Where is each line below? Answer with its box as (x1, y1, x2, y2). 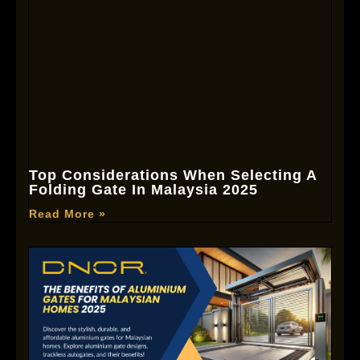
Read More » (29, 207, 106, 220)
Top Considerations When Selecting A (29, 166, 317, 183)
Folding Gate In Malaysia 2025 (29, 181, 258, 198)
